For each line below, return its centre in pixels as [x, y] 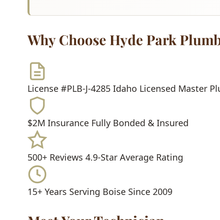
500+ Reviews [55, 157]
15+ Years [47, 192]
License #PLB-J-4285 [69, 89]
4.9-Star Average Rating [134, 157]
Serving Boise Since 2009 [121, 192]
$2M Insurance [58, 123]
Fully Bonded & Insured [140, 123]
